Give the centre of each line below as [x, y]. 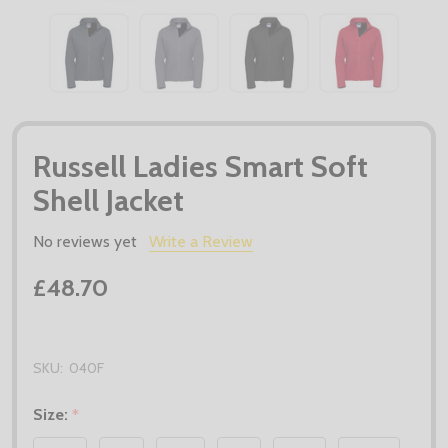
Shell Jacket [108, 200]
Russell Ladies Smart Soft [200, 166]
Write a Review [201, 241]
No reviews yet [85, 241]
